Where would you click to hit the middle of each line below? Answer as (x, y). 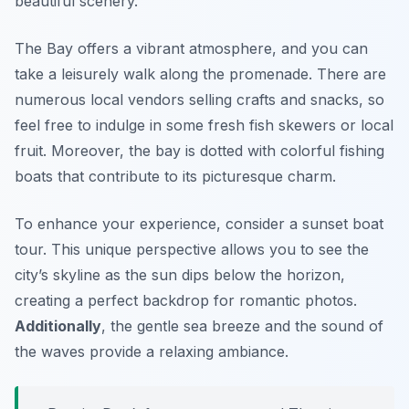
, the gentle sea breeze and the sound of (242, 325)
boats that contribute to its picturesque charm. (175, 176)
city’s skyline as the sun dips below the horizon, (180, 274)
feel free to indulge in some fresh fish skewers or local (204, 125)
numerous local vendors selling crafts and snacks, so (199, 99)
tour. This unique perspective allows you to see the (192, 249)
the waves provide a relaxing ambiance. (152, 351)
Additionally (58, 325)
